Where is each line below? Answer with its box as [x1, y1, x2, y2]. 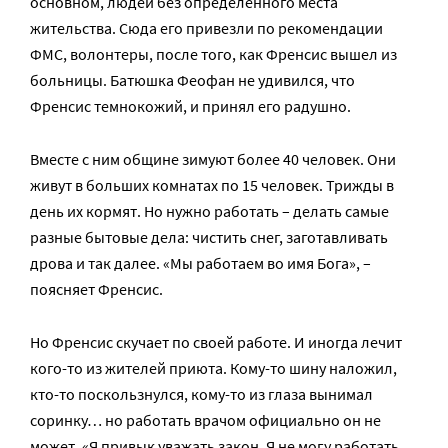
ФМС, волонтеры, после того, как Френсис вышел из [30, 44, 397, 65]
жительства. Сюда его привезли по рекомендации [30, 18, 383, 39]
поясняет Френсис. [30, 279, 163, 300]
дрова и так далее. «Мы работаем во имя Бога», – [30, 253, 371, 274]
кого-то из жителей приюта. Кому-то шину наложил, [30, 358, 397, 379]
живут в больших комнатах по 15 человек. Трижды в [30, 175, 394, 196]
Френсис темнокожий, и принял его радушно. [30, 96, 351, 117]
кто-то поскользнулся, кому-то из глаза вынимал [30, 384, 373, 405]
